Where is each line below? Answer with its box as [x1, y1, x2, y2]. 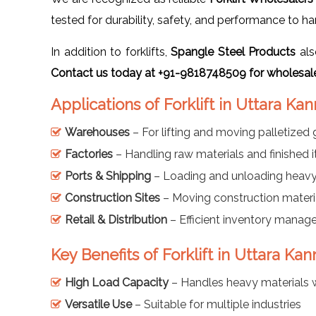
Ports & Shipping [65, 169, 151, 183]
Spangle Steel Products [171, 44, 296, 59]
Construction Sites [65, 190, 160, 205]
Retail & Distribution [65, 212, 167, 226]
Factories [65, 147, 113, 161]
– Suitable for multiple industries [132, 297, 301, 311]
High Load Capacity [65, 275, 169, 289]
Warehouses [65, 125, 130, 139]
